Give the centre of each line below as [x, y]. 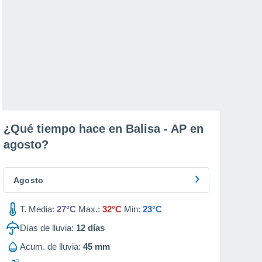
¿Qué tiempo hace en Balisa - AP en [104, 129]
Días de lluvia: [47, 228]
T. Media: [37, 209]
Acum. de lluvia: [50, 247]
